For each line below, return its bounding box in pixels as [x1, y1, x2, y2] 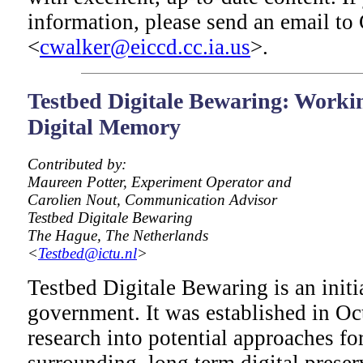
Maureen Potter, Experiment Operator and [28, 173, 292, 191]
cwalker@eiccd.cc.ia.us [40, 34, 250, 59]
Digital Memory [28, 114, 181, 140]
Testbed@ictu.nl [38, 245, 137, 263]
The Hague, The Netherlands [28, 227, 208, 245]
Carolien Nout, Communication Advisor [28, 191, 277, 209]
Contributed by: [28, 156, 126, 173]
